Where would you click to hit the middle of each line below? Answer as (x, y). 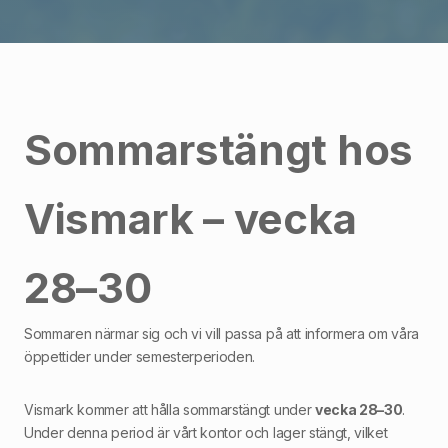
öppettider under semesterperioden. (140, 356)
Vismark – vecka (190, 218)
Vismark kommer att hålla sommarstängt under (169, 409)
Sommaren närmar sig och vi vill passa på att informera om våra (222, 333)
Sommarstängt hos (218, 149)
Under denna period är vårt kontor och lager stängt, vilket (206, 432)
